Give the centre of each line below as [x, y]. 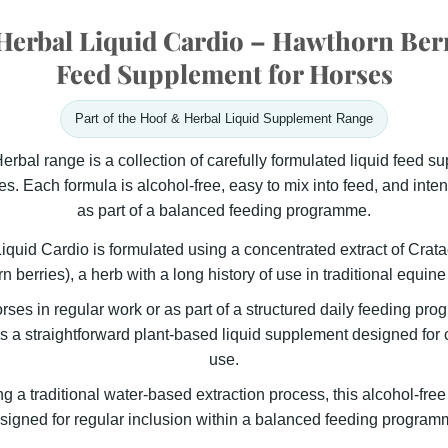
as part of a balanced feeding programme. [224, 210]
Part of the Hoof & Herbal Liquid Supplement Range [224, 118]
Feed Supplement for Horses [224, 72]
